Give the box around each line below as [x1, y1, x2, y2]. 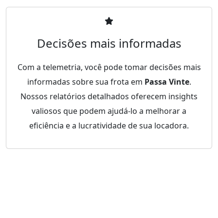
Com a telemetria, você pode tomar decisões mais [17, 61, 201, 73]
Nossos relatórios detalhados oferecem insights [20, 91, 198, 102]
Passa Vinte [144, 76, 189, 87]
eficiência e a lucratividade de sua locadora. [29, 120, 189, 131]
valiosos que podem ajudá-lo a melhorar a [32, 105, 186, 116]
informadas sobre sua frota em [27, 76, 145, 87]
